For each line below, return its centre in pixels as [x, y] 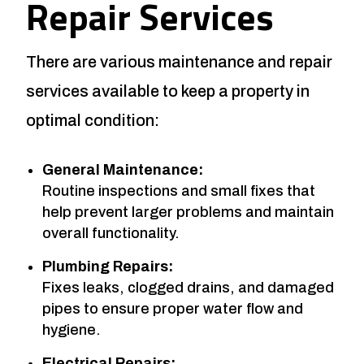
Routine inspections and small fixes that [179, 191]
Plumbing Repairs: [108, 266]
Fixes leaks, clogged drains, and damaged [188, 287]
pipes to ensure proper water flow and [173, 308]
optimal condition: [93, 120]
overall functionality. [111, 233]
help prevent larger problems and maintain [188, 212]
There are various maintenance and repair [179, 61]
